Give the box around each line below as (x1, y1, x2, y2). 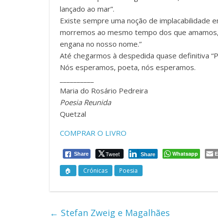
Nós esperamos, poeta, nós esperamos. (60, 62, 196, 73)
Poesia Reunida (60, 97, 111, 108)
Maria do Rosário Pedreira (60, 86, 148, 96)
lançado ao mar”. (60, 4, 114, 14)
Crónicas (83, 166, 108, 175)
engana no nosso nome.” (60, 39, 142, 49)
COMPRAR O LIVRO (60, 128, 127, 138)
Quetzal (60, 109, 86, 119)
